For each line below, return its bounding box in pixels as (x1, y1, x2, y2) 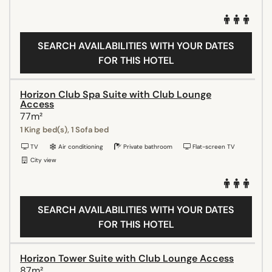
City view (29, 155, 56, 164)
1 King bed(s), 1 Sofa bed (20, 124, 109, 135)
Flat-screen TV (191, 142, 235, 151)
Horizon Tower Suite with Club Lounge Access (20, 251, 234, 265)
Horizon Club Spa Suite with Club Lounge (20, 87, 211, 101)
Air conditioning (56, 142, 103, 151)
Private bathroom (121, 142, 172, 151)
